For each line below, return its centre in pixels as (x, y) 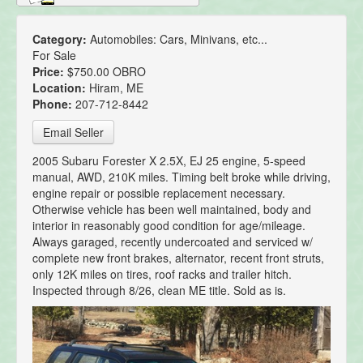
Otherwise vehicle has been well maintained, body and (172, 209)
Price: (50, 72)
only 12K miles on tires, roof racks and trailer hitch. (162, 274)
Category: (61, 39)
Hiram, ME (116, 88)
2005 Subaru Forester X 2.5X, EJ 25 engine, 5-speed (169, 161)
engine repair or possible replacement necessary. (159, 193)
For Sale (54, 56)
